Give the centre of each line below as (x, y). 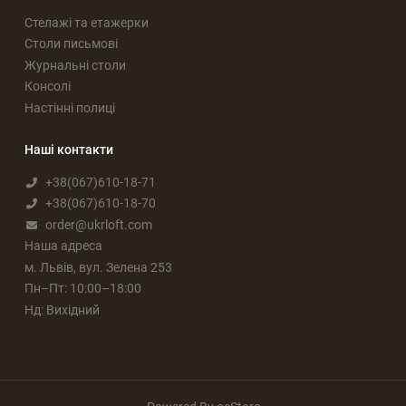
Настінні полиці (70, 107)
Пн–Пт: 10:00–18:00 (83, 289)
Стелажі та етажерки (87, 22)
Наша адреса (63, 246)
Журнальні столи (75, 65)
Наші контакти (69, 149)
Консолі (48, 87)
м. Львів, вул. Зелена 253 (98, 267)
